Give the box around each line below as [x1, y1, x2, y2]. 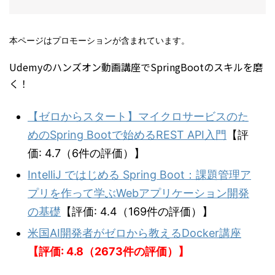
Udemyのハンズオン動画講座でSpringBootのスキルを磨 [9, 60, 263, 75]
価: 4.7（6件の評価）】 [28, 147, 145, 160]
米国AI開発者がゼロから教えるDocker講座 [28, 227, 241, 240]
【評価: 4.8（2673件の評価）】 [28, 245, 189, 258]
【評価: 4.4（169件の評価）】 [61, 205, 213, 219]
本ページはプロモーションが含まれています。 [9, 35, 190, 46]
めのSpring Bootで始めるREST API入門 [28, 128, 227, 142]
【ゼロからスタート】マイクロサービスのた [28, 110, 249, 123]
